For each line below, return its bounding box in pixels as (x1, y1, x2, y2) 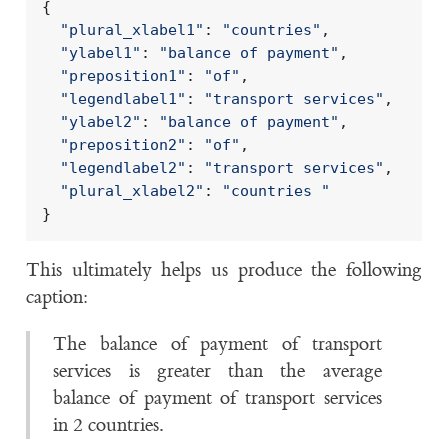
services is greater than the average (53, 358, 382, 383)
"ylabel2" (59, 113, 141, 132)
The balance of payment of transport (53, 331, 382, 356)
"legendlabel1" (59, 90, 186, 109)
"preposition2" (59, 136, 186, 155)
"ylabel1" (59, 44, 141, 63)
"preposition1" (59, 67, 186, 86)
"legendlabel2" (59, 159, 186, 178)
